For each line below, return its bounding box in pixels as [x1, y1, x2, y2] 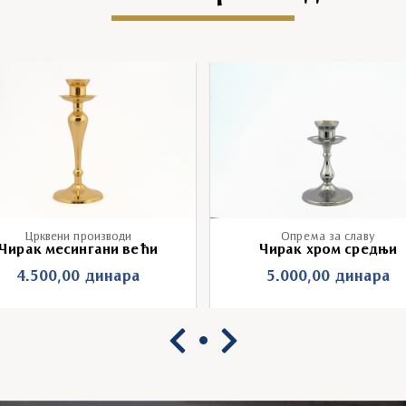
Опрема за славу [281, 230, 375, 243]
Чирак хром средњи [258, 242, 398, 257]
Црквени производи [24, 230, 132, 243]
